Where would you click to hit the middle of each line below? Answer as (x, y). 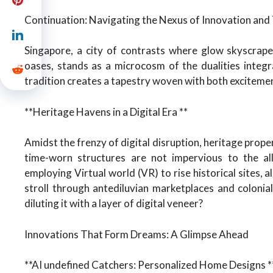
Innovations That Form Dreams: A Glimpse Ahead (136, 234)
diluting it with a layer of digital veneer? (114, 203)
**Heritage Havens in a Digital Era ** (106, 112)
